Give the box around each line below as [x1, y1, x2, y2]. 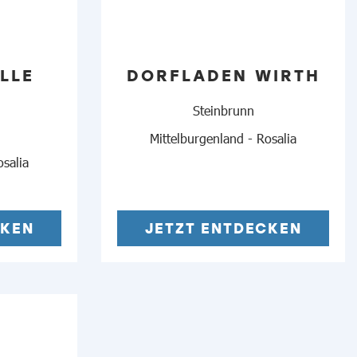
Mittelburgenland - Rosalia [150, 129, 296, 146]
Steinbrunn [192, 101, 254, 118]
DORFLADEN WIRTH [126, 65, 320, 87]
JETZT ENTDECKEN [144, 218, 302, 237]
